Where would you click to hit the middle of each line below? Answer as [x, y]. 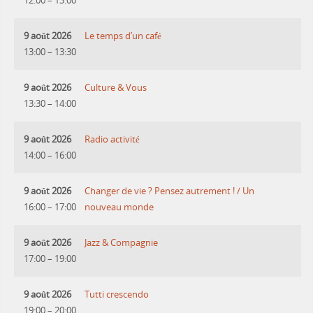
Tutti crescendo [117, 295]
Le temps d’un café [123, 36]
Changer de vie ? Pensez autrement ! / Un [170, 191]
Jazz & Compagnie [122, 243]
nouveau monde [119, 208]
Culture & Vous [116, 88]
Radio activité [112, 140]
